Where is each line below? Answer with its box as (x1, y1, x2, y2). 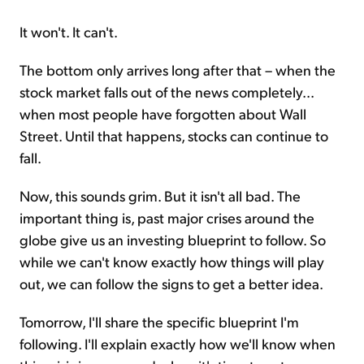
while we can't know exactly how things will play (19, 251, 324, 271)
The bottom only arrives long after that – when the (19, 59, 336, 79)
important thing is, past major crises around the (19, 207, 314, 227)
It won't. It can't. (19, 21, 118, 41)
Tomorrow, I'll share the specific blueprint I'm (19, 311, 299, 331)
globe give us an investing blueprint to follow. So (19, 229, 326, 249)
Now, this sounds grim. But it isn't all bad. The (19, 185, 301, 205)
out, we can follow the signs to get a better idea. (19, 273, 323, 292)
